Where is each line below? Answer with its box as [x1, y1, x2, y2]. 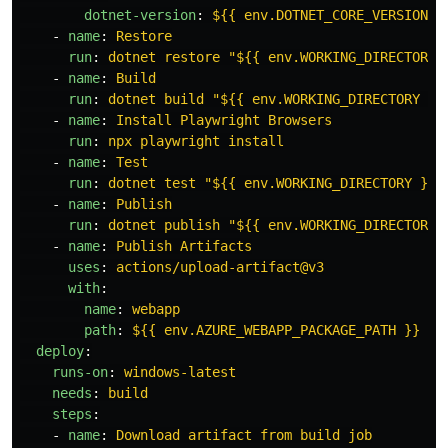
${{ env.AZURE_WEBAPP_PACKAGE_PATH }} [132, 321, 420, 338]
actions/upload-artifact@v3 [116, 258, 324, 275]
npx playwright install [108, 132, 284, 149]
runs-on [52, 363, 108, 380]
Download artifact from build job [116, 426, 372, 443]
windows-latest [124, 363, 236, 380]
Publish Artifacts [116, 237, 252, 254]
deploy [36, 342, 84, 359]
